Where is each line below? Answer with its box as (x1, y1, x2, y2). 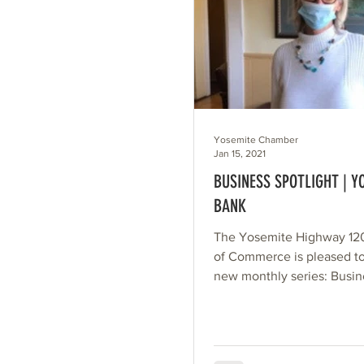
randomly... (214, 308, 276, 323)
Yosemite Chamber (214, 134, 298, 146)
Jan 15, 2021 (214, 147, 266, 159)
